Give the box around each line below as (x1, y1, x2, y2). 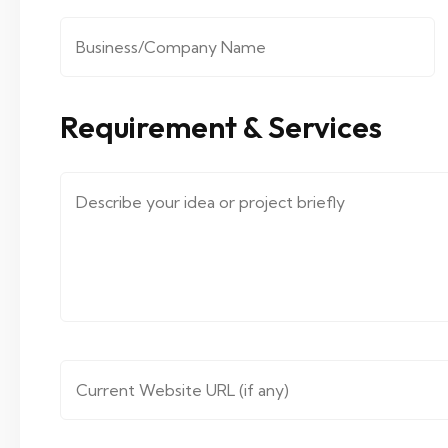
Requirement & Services (60, 108, 382, 146)
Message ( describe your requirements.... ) (60, 241, 382, 261)
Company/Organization (60, 37, 244, 57)
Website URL (60, 380, 160, 400)
